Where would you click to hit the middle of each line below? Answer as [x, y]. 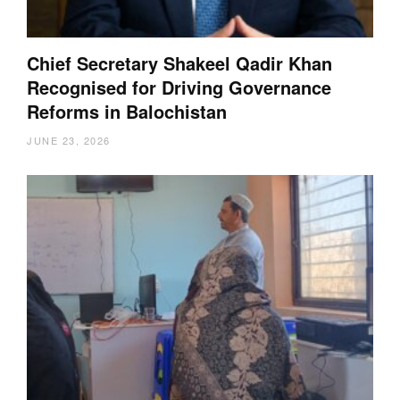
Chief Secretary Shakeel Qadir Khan [179, 63]
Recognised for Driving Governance [179, 87]
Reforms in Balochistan [127, 111]
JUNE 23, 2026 [69, 140]
